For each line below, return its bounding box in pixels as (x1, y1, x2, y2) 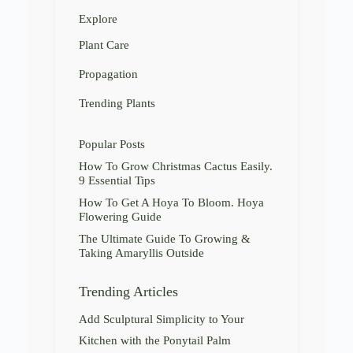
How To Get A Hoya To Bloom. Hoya (79, 195, 264, 209)
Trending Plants (79, 95, 155, 110)
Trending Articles (79, 283, 178, 299)
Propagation (79, 66, 138, 80)
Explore (79, 11, 117, 25)
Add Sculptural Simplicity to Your (79, 311, 244, 325)
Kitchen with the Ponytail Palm (79, 333, 231, 347)
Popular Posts (79, 136, 145, 150)
